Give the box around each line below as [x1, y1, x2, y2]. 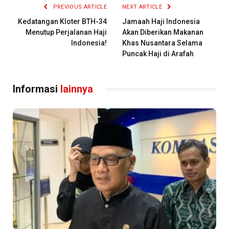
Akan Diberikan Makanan [122, 28, 203, 37]
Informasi [13, 83, 60, 96]
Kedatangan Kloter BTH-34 [18, 17, 107, 26]
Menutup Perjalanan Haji [26, 28, 107, 37]
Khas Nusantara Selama [122, 39, 202, 48]
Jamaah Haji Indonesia [122, 17, 200, 26]
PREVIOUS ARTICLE [51, 4, 107, 11]
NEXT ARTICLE [122, 4, 164, 11]
